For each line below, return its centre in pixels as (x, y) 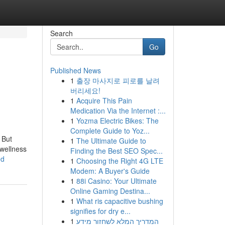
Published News (75, 70)
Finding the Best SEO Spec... (116, 151)
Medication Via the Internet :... (118, 110)
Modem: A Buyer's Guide (110, 171)
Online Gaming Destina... (110, 191)
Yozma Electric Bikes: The (117, 121)
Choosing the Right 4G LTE (120, 161)
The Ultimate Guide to (111, 141)
